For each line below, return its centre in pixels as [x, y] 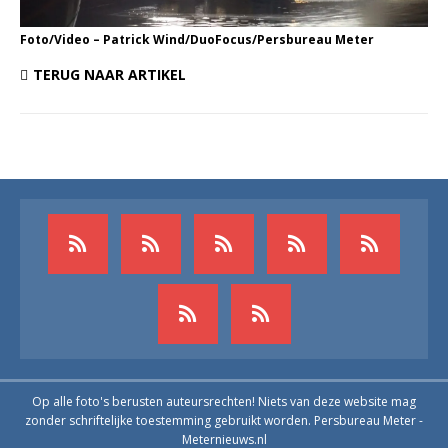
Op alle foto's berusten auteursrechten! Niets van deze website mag [224, 401]
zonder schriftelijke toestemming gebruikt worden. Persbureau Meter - [224, 420]
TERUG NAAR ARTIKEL [109, 74]
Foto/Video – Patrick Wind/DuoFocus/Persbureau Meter [197, 39]
